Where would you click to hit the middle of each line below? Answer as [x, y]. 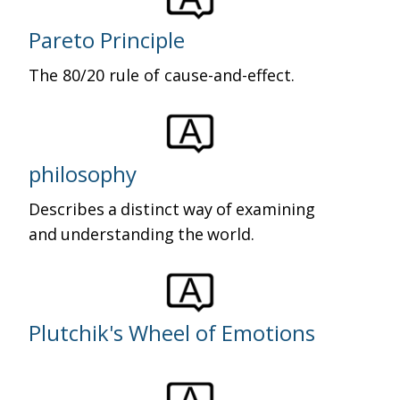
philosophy [83, 174]
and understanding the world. [142, 234]
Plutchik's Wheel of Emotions [172, 333]
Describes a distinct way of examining [174, 209]
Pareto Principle [107, 40]
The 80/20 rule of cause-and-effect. [162, 75]
